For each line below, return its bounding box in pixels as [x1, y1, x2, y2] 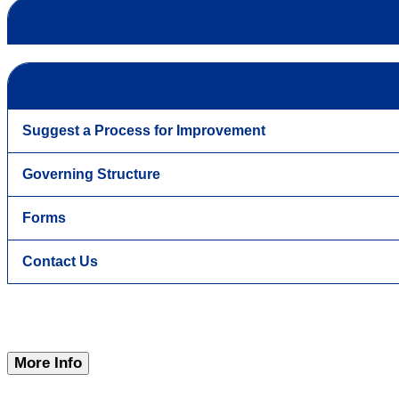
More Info [14, 354, 82, 372]
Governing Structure [22, 167, 160, 183]
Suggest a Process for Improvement [22, 123, 265, 139]
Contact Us [22, 254, 98, 270]
